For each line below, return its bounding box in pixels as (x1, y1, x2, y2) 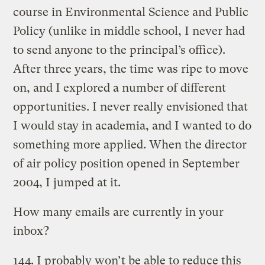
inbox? (13, 224, 50, 238)
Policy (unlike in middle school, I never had (13, 24, 245, 38)
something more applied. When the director (13, 137, 247, 151)
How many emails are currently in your (13, 205, 224, 219)
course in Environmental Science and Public (13, 5, 249, 19)
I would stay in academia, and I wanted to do (13, 118, 252, 132)
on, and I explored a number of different (13, 80, 227, 95)
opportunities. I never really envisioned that (13, 99, 248, 114)
